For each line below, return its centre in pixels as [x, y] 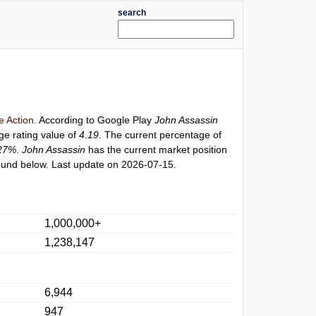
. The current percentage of [160, 135]
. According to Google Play [95, 120]
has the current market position [157, 150]
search [132, 13]
